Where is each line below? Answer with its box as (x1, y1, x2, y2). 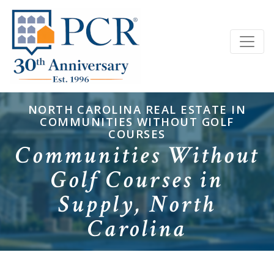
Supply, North (58, 188, 216, 221)
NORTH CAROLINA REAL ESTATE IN (28, 102, 246, 117)
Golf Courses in (51, 164, 223, 196)
